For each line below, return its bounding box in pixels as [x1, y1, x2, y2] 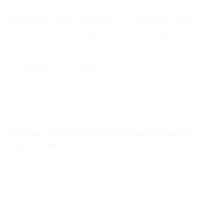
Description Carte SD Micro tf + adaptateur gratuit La [7, 15, 215, 25]
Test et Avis [7, 139, 60, 150]
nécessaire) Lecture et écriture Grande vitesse [7, 3, 189, 13]
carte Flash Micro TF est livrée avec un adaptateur [7, 28, 203, 38]
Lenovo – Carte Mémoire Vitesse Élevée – [7, 127, 196, 139]
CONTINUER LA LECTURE [15, 63, 98, 71]
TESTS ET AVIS [7, 118, 52, 126]
